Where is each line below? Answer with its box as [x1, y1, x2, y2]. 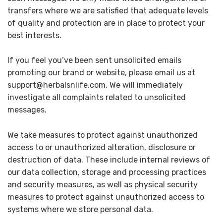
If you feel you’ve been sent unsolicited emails [7, 55, 181, 65]
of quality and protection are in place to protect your [7, 18, 205, 28]
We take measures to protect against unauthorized [7, 130, 198, 140]
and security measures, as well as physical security [7, 179, 198, 189]
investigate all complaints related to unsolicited [7, 93, 186, 103]
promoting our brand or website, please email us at [7, 68, 195, 78]
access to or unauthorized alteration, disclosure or [7, 142, 196, 152]
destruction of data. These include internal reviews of [7, 155, 210, 165]
